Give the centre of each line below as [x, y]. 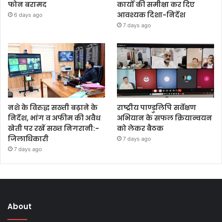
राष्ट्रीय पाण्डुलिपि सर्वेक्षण [157, 107]
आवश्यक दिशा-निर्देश [151, 15]
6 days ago [28, 15]
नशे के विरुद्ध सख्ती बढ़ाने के [53, 107]
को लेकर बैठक [140, 128]
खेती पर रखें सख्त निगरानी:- [54, 128]
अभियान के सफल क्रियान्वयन [165, 118]
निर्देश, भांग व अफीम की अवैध [54, 118]
